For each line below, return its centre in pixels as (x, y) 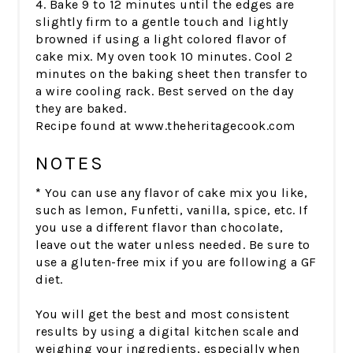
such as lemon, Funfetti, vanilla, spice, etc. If (172, 210)
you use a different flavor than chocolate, (160, 228)
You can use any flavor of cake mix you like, (176, 193)
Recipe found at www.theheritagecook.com (165, 126)
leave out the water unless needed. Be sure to (173, 245)
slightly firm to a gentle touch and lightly (162, 22)
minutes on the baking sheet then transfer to (172, 74)
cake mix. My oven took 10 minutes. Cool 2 (164, 57)
